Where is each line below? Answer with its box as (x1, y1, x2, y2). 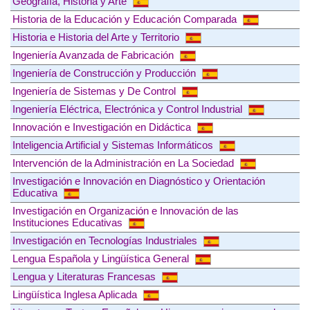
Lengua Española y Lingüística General (12, 253, 192, 265)
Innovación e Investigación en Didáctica (12, 121, 194, 134)
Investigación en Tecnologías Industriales (12, 235, 200, 247)
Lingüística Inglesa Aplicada (12, 289, 140, 301)
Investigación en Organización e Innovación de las (12, 205, 239, 217)
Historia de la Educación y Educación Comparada (12, 13, 239, 26)
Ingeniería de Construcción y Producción (12, 67, 199, 80)
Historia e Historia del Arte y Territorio (12, 31, 182, 44)
